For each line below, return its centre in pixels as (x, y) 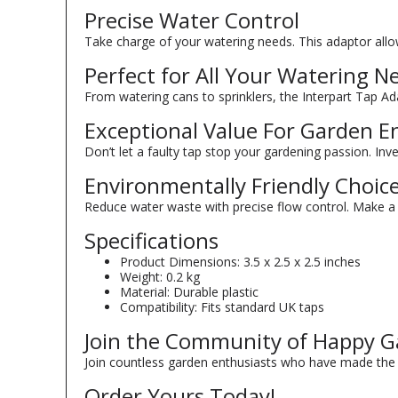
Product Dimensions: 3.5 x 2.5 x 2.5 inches (240, 261)
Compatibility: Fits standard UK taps (222, 306)
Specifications (151, 240)
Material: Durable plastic (189, 291)
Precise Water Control (192, 20)
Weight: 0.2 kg (160, 276)
